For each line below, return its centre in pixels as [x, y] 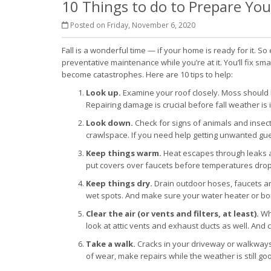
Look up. [103, 93]
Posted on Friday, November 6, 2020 [132, 25]
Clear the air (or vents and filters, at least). [172, 214]
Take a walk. [111, 244]
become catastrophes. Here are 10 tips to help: [147, 74]
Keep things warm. [124, 153]
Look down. [109, 123]
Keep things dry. [119, 183]
